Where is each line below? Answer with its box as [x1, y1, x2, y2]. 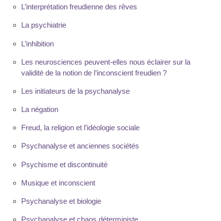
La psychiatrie [21, 21, 66, 30]
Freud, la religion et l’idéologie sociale [21, 123, 140, 132]
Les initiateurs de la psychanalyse [21, 86, 130, 95]
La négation [21, 105, 58, 114]
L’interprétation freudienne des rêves [21, 2, 137, 11]
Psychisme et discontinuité [21, 160, 108, 169]
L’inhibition [21, 39, 54, 48]
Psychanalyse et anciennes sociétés [21, 142, 139, 150]
